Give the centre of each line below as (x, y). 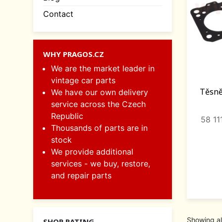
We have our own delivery (100, 92)
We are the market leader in (103, 68)
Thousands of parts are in (99, 128)
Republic (67, 116)
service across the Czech (98, 104)
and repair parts (81, 175)
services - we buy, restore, (101, 163)
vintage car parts (83, 80)
